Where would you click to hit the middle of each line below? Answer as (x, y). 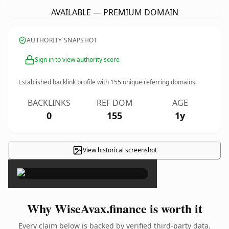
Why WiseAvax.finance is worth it (114, 208)
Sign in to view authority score (77, 60)
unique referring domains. (159, 82)
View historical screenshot (120, 150)
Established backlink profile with (64, 82)
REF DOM (114, 103)
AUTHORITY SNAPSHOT (62, 40)
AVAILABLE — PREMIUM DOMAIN (114, 12)
